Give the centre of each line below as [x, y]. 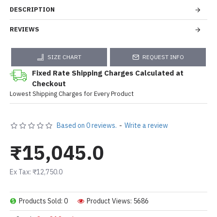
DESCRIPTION [32, 9]
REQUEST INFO [163, 57]
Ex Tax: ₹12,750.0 [36, 172]
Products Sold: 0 [43, 201]
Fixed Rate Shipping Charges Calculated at [108, 73]
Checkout [49, 84]
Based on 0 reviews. [87, 125]
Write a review [146, 125]
